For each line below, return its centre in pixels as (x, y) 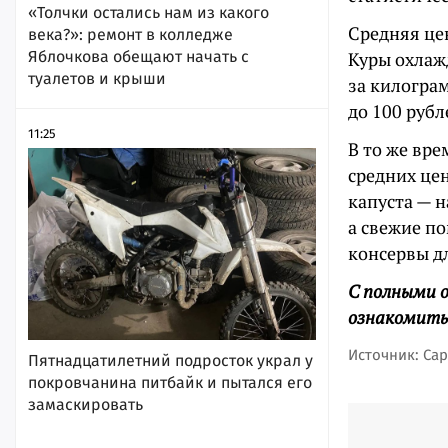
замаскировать (85, 404)
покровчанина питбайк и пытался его (170, 382)
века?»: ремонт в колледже (130, 34)
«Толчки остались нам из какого (148, 12)
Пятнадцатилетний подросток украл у (170, 360)
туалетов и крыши (97, 78)
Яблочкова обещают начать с (138, 56)
